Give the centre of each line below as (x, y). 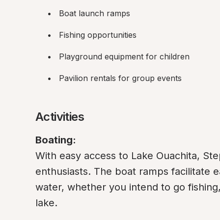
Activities (60, 117)
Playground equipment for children (124, 56)
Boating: (56, 140)
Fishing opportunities (98, 35)
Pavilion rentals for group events (120, 78)
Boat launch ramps (95, 13)
